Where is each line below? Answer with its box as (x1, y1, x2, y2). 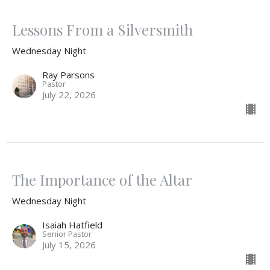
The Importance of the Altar (12, 170, 192, 190)
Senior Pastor (42, 228, 92, 240)
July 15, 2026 (42, 239, 96, 251)
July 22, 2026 (42, 89, 96, 101)
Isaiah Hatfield (42, 219, 102, 231)
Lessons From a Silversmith (12, 20, 193, 40)
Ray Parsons (42, 69, 95, 81)
